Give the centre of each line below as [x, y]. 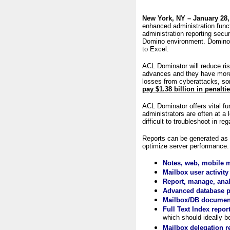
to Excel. [156, 49]
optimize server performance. [186, 146]
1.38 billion [177, 89]
